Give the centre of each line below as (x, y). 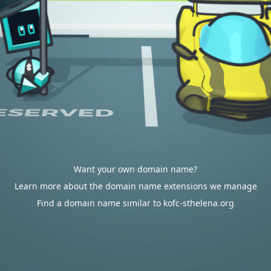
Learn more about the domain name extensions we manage (135, 186)
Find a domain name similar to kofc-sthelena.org (135, 203)
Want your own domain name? (135, 169)
